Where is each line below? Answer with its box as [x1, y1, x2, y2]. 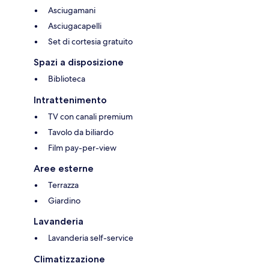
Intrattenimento [34, 94, 107, 106]
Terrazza [48, 180, 79, 191]
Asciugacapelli [48, 20, 101, 32]
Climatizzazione [34, 253, 105, 265]
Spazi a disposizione [34, 56, 124, 68]
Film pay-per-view [48, 142, 116, 154]
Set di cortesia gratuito [48, 36, 133, 47]
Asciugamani [48, 5, 95, 16]
